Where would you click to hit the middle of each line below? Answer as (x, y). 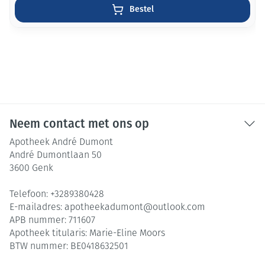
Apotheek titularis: (49, 234)
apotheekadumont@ (109, 208)
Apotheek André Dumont (61, 143)
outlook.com (179, 208)
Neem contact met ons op (79, 124)
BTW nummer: (40, 247)
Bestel (141, 9)
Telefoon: (30, 195)
